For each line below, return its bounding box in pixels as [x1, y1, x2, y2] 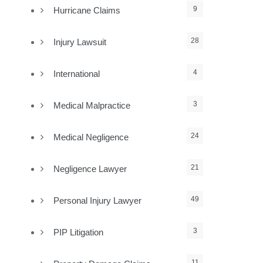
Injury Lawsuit [53, 37, 107, 47]
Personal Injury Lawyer [53, 195, 142, 205]
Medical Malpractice [53, 100, 131, 110]
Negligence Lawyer [53, 164, 127, 174]
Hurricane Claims [53, 5, 121, 15]
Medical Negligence [53, 132, 129, 142]
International [53, 69, 100, 79]
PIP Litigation [53, 227, 104, 237]
